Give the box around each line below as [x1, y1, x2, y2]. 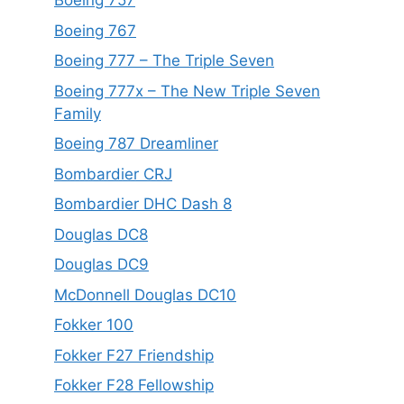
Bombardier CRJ [54, 164, 172, 183]
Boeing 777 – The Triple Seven [54, 51, 274, 70]
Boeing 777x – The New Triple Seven [54, 81, 320, 100]
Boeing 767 [54, 21, 136, 40]
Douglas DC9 [54, 255, 149, 274]
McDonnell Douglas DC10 [54, 285, 236, 304]
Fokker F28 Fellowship [54, 376, 214, 395]
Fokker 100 [54, 316, 133, 335]
